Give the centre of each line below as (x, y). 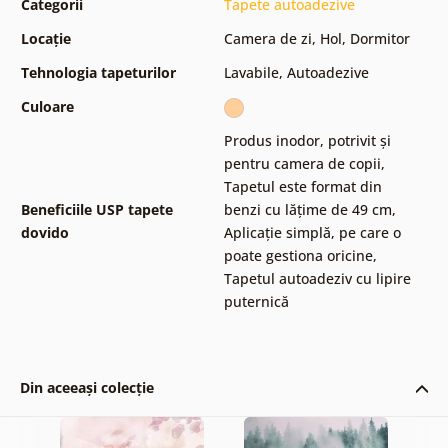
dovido (44, 232)
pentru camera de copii (302, 163)
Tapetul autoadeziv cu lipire (317, 278)
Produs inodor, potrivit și (307, 140)
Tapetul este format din (302, 186)
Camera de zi (267, 38)
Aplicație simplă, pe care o (312, 232)
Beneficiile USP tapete (96, 209)
